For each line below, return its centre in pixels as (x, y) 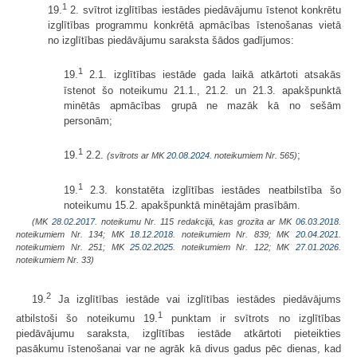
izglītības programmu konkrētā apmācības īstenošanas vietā (194, 25)
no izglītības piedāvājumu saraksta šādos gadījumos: (171, 41)
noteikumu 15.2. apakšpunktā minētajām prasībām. (182, 206)
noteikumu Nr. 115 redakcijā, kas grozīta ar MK (196, 222)
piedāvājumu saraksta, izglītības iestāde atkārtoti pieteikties (178, 333)
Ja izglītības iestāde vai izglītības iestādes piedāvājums (196, 300)
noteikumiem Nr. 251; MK (73, 247)
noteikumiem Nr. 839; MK (236, 235)
